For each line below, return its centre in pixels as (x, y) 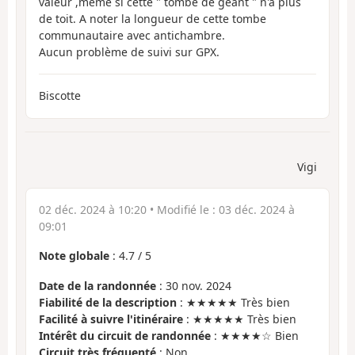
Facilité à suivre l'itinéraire (111, 319)
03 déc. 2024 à (257, 209)
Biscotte (60, 96)
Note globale (74, 255)
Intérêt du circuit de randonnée (125, 336)
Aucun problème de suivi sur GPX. (129, 52)
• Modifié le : (183, 209)
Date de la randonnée (97, 286)
